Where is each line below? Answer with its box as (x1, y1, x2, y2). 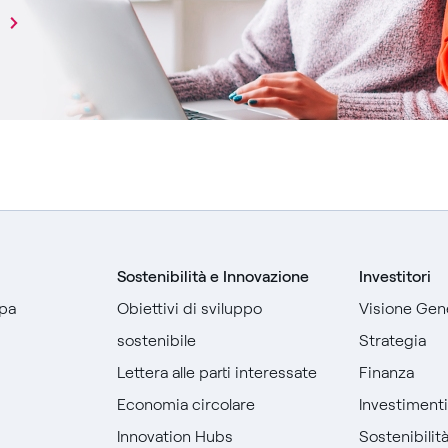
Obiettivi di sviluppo (116, 298, 262, 318)
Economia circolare (116, 394, 255, 414)
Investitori (359, 266, 432, 286)
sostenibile (116, 330, 196, 350)
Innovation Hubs (116, 426, 233, 446)
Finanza (359, 362, 415, 382)
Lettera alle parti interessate (116, 362, 317, 382)
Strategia (359, 330, 427, 350)
